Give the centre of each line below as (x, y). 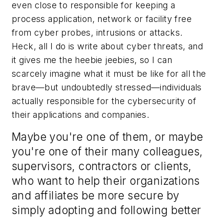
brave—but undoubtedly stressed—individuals (107, 87)
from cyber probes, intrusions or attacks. (97, 32)
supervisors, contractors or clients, (102, 166)
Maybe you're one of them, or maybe (108, 137)
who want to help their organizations (106, 181)
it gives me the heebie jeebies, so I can (92, 60)
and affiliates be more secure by (96, 196)
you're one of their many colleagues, (107, 152)
